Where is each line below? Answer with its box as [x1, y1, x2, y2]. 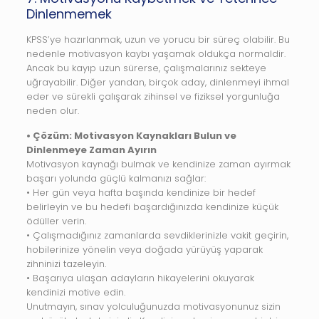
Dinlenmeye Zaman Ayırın [26, 143, 157, 157]
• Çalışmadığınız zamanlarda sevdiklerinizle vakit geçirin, [26, 229, 288, 242]
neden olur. [26, 104, 79, 117]
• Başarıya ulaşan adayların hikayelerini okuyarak [26, 271, 254, 285]
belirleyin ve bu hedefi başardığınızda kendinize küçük [26, 200, 278, 214]
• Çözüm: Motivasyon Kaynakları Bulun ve [26, 129, 236, 142]
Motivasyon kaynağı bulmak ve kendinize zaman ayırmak [26, 157, 291, 171]
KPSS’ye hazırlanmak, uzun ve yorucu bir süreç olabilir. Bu [26, 33, 290, 46]
